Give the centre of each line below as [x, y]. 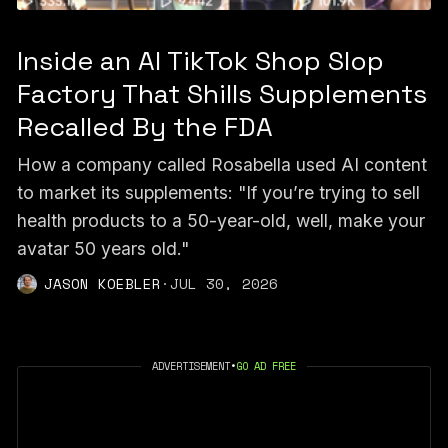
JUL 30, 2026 [223, 283]
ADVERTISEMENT [191, 366]
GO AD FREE [266, 366]
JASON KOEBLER [102, 283]
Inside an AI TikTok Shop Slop [200, 61]
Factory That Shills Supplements [221, 94]
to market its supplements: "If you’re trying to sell [218, 192]
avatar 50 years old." [102, 248]
